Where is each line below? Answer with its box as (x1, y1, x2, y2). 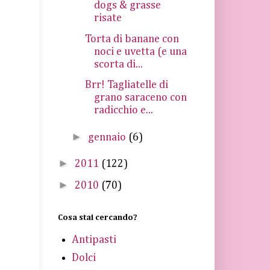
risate (93, 13, 122, 24)
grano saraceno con (93, 92, 187, 103)
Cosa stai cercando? (58, 213, 137, 222)
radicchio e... (93, 105, 153, 116)
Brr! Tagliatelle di (84, 80, 168, 90)
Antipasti (71, 234, 116, 245)
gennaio (87, 131, 128, 143)
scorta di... (93, 58, 143, 70)
